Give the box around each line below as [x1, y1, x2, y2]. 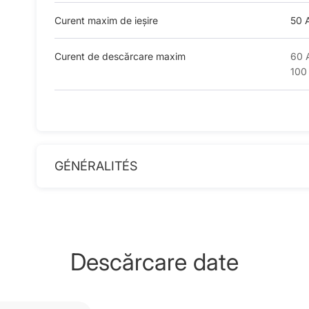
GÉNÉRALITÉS [54, 158, 137, 173]
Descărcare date [70, 247, 239, 276]
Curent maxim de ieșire [54, 14, 158, 26]
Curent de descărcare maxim [54, 50, 186, 62]
